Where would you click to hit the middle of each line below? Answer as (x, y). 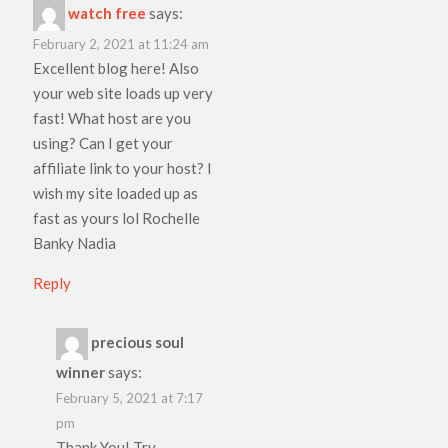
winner (80, 371)
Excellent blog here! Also (116, 67)
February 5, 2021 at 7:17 (129, 397)
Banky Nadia (75, 242)
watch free (107, 12)
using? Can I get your (103, 142)
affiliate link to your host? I (123, 167)
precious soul (137, 341)
